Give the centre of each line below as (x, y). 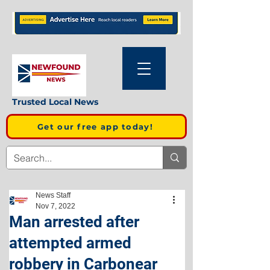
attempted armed (70, 243)
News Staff (53, 195)
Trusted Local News (55, 102)
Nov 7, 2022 (55, 206)
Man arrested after (74, 222)
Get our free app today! (95, 127)
